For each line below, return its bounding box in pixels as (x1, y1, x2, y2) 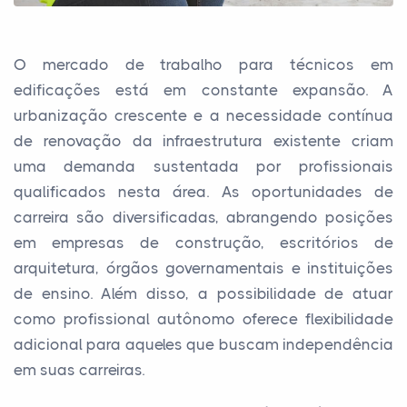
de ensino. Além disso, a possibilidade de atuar (14, 283, 393, 303)
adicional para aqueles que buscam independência (14, 334, 393, 353)
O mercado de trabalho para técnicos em (14, 55, 393, 74)
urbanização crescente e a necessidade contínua (14, 105, 393, 124)
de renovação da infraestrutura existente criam (14, 131, 393, 150)
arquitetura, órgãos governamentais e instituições (14, 258, 393, 277)
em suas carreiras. (14, 360, 144, 379)
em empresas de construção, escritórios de (14, 233, 393, 252)
